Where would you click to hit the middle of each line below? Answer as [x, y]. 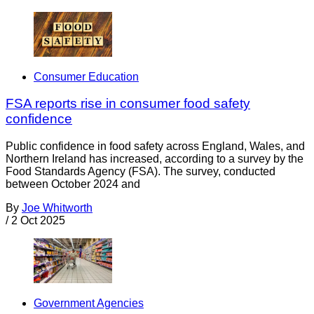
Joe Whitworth [57, 208]
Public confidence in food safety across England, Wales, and [155, 146]
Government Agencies [89, 303]
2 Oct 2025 [38, 221]
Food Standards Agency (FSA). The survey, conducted [141, 172]
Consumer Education [86, 76]
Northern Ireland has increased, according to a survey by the [155, 159]
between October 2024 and [73, 184]
